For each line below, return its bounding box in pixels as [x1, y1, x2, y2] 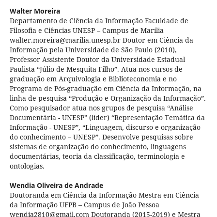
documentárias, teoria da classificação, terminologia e [9, 152, 185, 161]
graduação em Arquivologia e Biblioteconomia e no [9, 74, 177, 84]
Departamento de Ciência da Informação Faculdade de [9, 16, 188, 26]
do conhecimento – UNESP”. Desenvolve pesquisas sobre [9, 132, 193, 142]
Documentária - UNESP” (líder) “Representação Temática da [9, 113, 205, 123]
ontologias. [9, 161, 45, 171]
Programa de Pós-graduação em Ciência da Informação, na [9, 84, 201, 93]
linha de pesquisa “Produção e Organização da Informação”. [9, 93, 206, 103]
